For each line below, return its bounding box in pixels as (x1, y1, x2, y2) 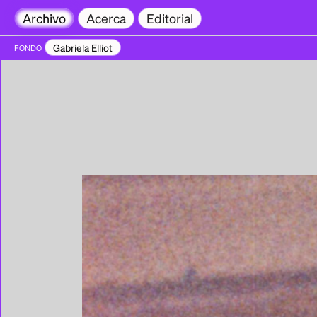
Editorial (146, 10, 193, 26)
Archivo (23, 10, 66, 26)
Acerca (86, 10, 126, 26)
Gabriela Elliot (53, 41, 113, 54)
